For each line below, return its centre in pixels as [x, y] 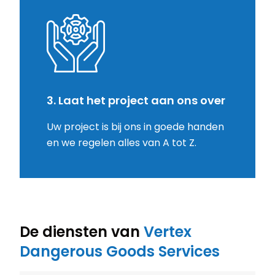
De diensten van [82, 232]
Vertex [168, 232]
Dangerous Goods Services [120, 252]
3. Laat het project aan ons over [136, 101]
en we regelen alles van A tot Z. [122, 143]
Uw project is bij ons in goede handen [135, 127]
